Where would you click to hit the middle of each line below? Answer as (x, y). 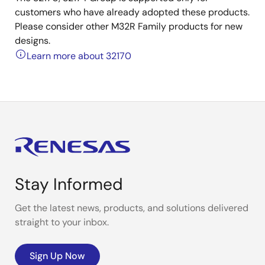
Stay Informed (69, 184)
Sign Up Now (57, 256)
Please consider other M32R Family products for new (129, 26)
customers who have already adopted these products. (132, 12)
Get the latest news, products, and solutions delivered (132, 208)
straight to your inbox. (62, 222)
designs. (33, 41)
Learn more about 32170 (79, 56)
